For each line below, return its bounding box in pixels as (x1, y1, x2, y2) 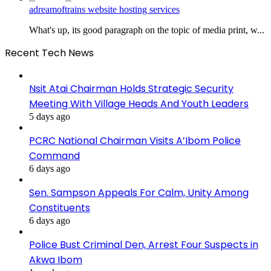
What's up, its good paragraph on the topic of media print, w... (29, 24, 264, 35)
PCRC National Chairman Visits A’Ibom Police (29, 133, 241, 148)
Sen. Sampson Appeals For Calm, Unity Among (29, 185, 249, 200)
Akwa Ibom (29, 252, 82, 267)
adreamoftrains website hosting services (29, 4, 180, 15)
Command (29, 148, 80, 163)
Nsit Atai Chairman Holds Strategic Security (29, 81, 233, 96)
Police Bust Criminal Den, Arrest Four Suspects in (29, 237, 258, 252)
